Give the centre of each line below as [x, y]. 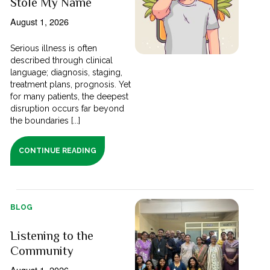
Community [42, 250]
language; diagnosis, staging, [67, 72]
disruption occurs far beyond [67, 108]
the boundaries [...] [46, 120]
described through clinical [62, 60]
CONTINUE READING [58, 150]
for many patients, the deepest [70, 96]
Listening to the [52, 235]
